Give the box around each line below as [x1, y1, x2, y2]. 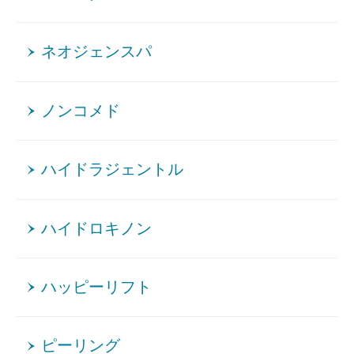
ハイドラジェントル [41, 161, 184, 179]
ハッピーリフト [41, 279, 153, 296]
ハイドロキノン [41, 220, 153, 237]
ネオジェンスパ [41, 43, 153, 61]
